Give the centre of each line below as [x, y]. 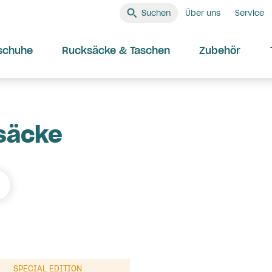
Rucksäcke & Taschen [116, 50]
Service [250, 13]
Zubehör [220, 50]
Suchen [156, 12]
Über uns [203, 13]
